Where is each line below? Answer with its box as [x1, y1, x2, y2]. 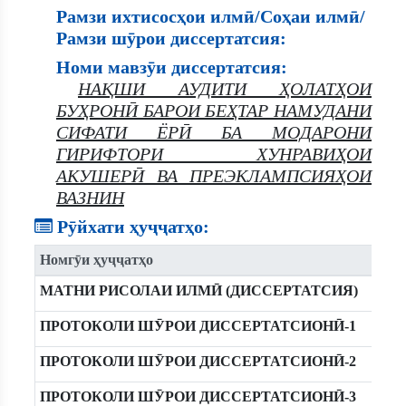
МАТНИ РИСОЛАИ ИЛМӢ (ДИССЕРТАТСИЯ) [39, 283, 358, 298]
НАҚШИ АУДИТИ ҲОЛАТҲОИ [78, 79, 372, 99]
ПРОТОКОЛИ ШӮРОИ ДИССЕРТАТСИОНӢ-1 [39, 318, 356, 333]
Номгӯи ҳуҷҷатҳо [39, 252, 153, 267]
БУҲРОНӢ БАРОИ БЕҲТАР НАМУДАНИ [56, 101, 372, 121]
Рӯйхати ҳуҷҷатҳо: [53, 217, 209, 237]
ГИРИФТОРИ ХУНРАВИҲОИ [56, 144, 372, 164]
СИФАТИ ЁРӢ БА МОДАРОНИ [56, 122, 372, 142]
